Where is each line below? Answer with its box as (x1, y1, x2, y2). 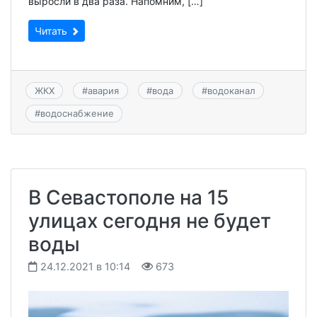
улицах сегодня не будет (28, 208, 271, 233)
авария (87, 85, 119, 97)
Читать (35, 24, 70, 37)
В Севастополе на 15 (28, 185, 229, 209)
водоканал (207, 85, 255, 97)
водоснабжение (40, 108, 114, 120)
